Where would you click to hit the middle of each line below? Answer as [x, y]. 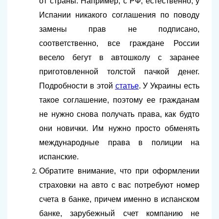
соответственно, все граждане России [119, 44]
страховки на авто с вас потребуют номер [119, 185]
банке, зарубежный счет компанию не [119, 214]
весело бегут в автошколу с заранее [119, 58]
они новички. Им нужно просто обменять [119, 129]
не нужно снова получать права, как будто [119, 114]
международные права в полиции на [119, 143]
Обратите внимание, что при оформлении [119, 171]
